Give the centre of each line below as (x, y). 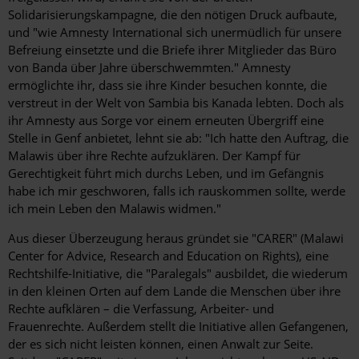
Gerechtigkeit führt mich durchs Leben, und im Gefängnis (166, 173)
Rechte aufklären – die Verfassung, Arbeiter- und (141, 309)
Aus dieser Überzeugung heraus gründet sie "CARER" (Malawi (176, 238)
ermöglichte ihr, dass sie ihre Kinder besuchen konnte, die (167, 85)
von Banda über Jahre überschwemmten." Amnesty (149, 68)
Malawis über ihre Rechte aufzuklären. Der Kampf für (154, 156)
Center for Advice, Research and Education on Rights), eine (168, 256)
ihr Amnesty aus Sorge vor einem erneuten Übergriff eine (166, 121)
